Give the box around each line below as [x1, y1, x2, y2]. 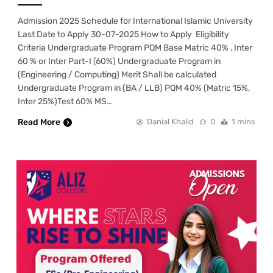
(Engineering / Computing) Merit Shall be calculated [18, 69, 216, 80]
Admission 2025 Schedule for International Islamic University [18, 16, 253, 27]
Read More [18, 117, 60, 128]
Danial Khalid [147, 117, 194, 127]
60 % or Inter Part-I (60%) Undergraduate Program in [18, 56, 221, 67]
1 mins [232, 117, 255, 127]
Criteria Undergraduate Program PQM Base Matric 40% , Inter [18, 43, 252, 54]
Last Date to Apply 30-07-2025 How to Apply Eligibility [18, 29, 229, 40]
